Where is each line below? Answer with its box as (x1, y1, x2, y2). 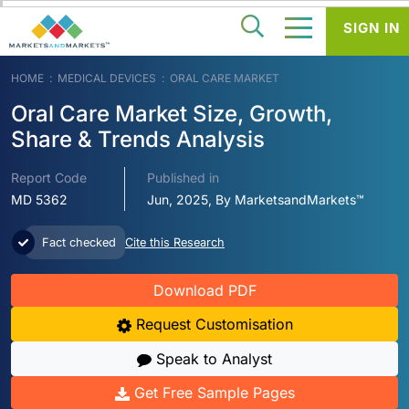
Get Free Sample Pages (129, 383, 295, 403)
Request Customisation (131, 315, 293, 334)
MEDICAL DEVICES (58, 71, 156, 86)
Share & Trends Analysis (11, 126, 265, 153)
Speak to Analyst (152, 350, 272, 369)
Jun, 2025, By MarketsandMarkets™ (147, 192, 365, 208)
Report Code (11, 170, 87, 186)
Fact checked (38, 236, 116, 250)
